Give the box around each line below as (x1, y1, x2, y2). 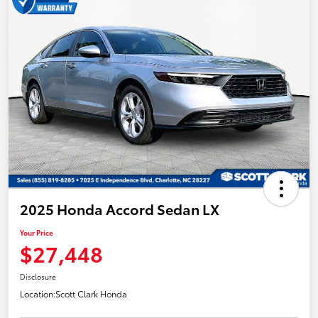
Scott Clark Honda (55, 287, 127, 300)
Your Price (20, 226, 53, 238)
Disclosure (20, 270, 56, 282)
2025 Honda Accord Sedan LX (20, 198, 219, 219)
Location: (20, 287, 55, 300)
